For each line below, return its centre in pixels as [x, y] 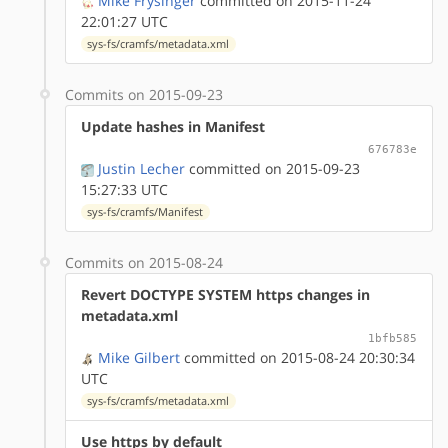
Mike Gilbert [139, 357]
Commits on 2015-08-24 [144, 262]
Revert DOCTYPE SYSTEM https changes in [225, 294]
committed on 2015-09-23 [272, 168]
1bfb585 [392, 337]
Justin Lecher [141, 168]
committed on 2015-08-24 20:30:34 [297, 357]
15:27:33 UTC [124, 189]
